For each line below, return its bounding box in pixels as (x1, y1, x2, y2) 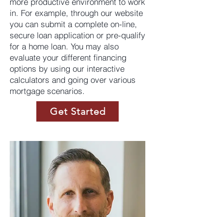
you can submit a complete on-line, (10, 19, 137, 29)
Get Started (49, 106, 106, 117)
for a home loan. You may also (10, 41, 119, 51)
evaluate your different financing (10, 52, 126, 62)
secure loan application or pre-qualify (10, 30, 145, 40)
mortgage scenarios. (10, 86, 85, 96)
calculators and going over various (10, 75, 136, 85)
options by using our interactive (10, 63, 124, 74)
